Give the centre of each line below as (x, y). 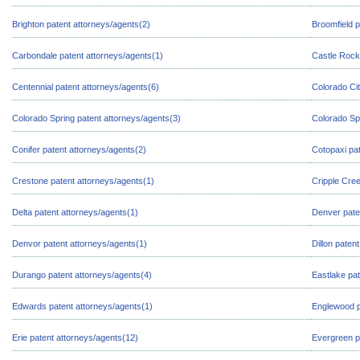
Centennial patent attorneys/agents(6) (86, 87)
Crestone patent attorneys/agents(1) (83, 181)
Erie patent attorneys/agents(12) (75, 337)
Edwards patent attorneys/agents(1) (82, 306)
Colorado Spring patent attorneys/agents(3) (96, 118)
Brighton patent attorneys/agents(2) (81, 24)
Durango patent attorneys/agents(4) (82, 275)
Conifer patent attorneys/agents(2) (79, 149)
